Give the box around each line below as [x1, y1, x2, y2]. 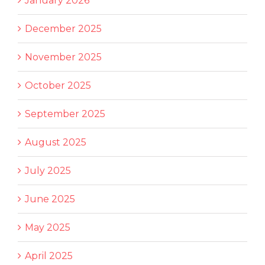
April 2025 [25, 250, 73, 262]
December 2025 [25, 23, 102, 35]
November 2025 [25, 51, 102, 63]
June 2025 [25, 193, 75, 205]
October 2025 [25, 80, 91, 92]
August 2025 [25, 137, 86, 148]
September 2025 [25, 108, 105, 120]
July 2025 [25, 165, 71, 177]
